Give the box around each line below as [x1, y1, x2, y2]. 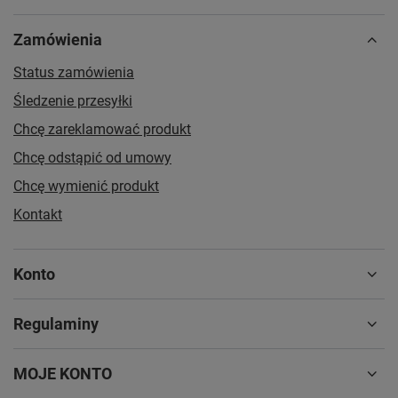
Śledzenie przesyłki [13, 92, 132, 110]
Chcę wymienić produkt [13, 178, 159, 195]
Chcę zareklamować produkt [13, 121, 191, 139]
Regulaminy [13, 314, 99, 334]
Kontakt [13, 206, 62, 224]
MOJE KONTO [13, 364, 112, 384]
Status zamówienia [13, 64, 134, 82]
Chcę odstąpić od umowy [13, 149, 171, 167]
